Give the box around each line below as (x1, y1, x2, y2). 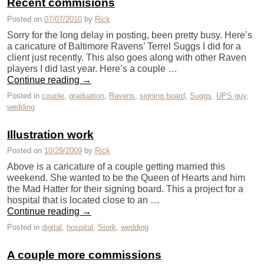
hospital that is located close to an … (7, 195, 160, 206)
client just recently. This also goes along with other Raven (7, 52, 246, 62)
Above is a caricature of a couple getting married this (7, 161, 225, 172)
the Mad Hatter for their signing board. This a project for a (7, 184, 243, 194)
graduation (69, 91, 104, 100)
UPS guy (216, 91, 246, 100)
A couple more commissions (7, 249, 161, 262)
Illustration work (7, 128, 94, 141)
